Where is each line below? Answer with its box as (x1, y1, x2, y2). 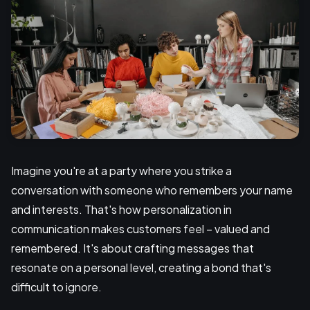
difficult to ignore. (11, 280, 102, 295)
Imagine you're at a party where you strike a (11, 163, 232, 179)
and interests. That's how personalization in (11, 202, 232, 217)
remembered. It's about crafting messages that (11, 241, 254, 256)
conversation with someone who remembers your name (11, 183, 293, 198)
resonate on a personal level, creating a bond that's (11, 260, 271, 275)
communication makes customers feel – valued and (11, 221, 270, 237)
